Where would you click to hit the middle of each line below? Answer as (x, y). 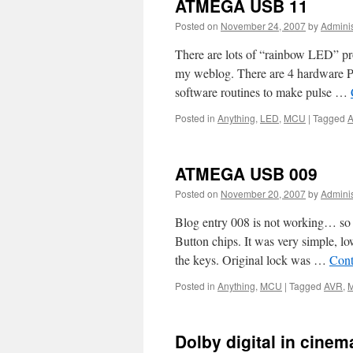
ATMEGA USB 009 (246, 173)
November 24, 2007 (263, 26)
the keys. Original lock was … (252, 260)
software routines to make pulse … (263, 92)
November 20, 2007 (263, 193)
